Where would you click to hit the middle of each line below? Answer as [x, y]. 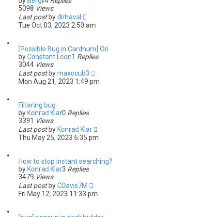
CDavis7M [72, 186]
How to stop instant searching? [65, 161]
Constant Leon [49, 57]
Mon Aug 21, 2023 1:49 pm [59, 81]
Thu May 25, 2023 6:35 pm [59, 138]
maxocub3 [73, 73]
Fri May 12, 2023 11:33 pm [58, 194]
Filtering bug [37, 105]
